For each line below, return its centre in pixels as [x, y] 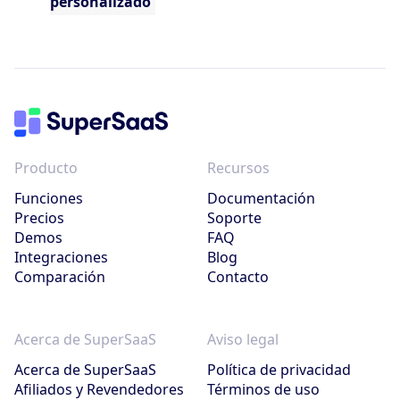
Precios [39, 217]
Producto [46, 167]
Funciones [49, 198]
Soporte [234, 217]
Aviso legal [243, 339]
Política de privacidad [279, 369]
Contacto [238, 276]
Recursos [238, 167]
